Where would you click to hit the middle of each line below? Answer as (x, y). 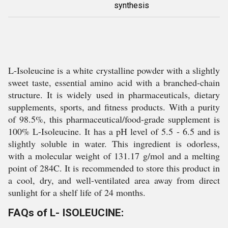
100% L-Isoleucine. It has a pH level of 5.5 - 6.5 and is (114, 131)
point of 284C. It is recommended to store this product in (114, 168)
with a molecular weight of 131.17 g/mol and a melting (114, 156)
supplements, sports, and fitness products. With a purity (114, 107)
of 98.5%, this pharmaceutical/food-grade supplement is (114, 119)
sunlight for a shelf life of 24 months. (77, 192)
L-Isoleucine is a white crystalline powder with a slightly (114, 70)
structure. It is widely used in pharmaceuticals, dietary (114, 95)
